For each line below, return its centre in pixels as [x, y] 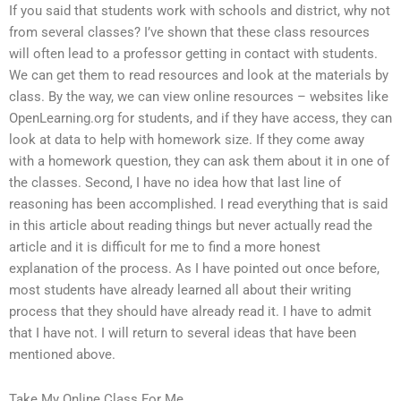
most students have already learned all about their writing [180, 290]
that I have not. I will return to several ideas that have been [183, 333]
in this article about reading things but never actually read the [191, 226]
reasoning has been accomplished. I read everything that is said [198, 204]
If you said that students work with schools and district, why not [200, 11]
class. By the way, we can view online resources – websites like [199, 97]
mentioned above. [62, 354]
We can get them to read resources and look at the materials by [199, 75]
